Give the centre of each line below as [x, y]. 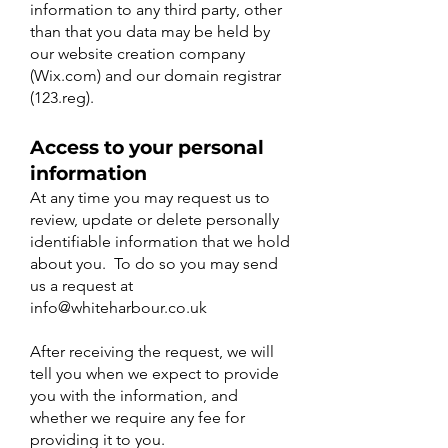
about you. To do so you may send [154, 263]
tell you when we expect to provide [154, 373]
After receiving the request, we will [152, 351]
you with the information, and [134, 395]
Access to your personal [147, 147]
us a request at [81, 285]
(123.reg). [62, 97]
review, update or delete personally [154, 219]
